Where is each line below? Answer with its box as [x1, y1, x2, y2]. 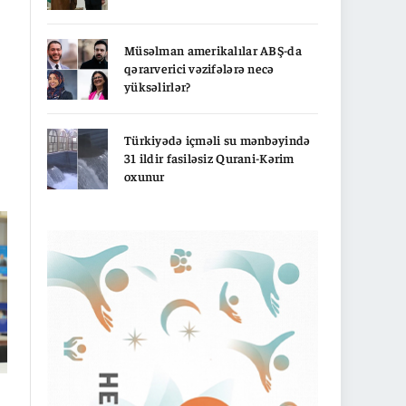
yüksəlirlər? [124, 77, 191, 94]
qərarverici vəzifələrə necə [124, 59, 275, 76]
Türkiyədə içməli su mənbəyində [124, 130, 311, 148]
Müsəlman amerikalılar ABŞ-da [124, 41, 302, 58]
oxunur [124, 167, 165, 184]
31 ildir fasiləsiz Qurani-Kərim [124, 149, 295, 166]
